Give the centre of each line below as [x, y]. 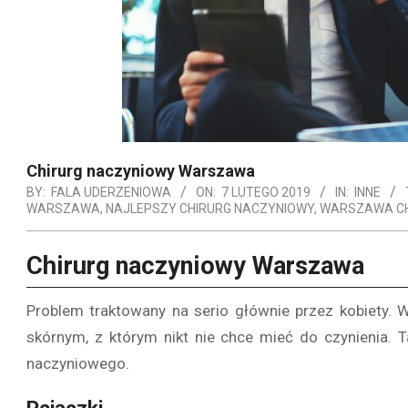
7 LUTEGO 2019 [266, 192]
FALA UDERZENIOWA [111, 192]
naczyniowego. [78, 363]
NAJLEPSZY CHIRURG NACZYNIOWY [210, 208]
